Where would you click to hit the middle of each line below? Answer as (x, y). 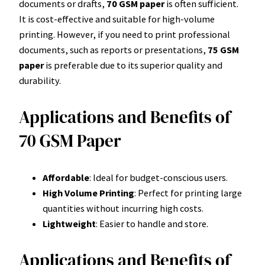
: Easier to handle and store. (152, 224)
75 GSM (223, 49)
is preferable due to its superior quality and (133, 65)
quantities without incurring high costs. (123, 209)
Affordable (66, 178)
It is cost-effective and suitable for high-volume (117, 19)
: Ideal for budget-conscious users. (159, 178)
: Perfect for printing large (188, 193)
